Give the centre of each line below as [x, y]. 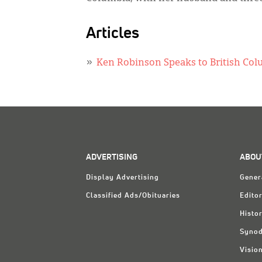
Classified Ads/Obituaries [133, 196]
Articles [113, 34]
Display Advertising [123, 178]
